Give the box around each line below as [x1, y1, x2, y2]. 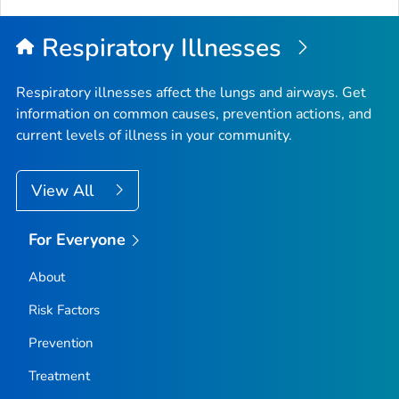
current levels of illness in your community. [16, 125, 292, 145]
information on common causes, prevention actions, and [16, 103, 371, 124]
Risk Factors [28, 301, 100, 320]
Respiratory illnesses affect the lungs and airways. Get [16, 82, 366, 102]
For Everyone [28, 228, 126, 250]
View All [31, 179, 98, 201]
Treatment [28, 367, 90, 386]
